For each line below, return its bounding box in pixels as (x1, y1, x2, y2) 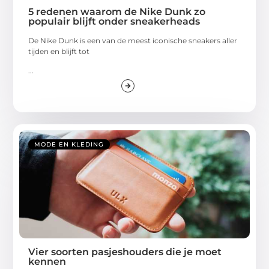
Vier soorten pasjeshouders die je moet (28, 246, 222, 258)
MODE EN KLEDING (34, 140, 104, 148)
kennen (28, 255, 67, 267)
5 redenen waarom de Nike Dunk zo (28, 5, 206, 17)
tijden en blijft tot (28, 46, 90, 56)
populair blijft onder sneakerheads (28, 15, 201, 27)
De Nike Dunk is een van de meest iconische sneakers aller (28, 35, 238, 45)
